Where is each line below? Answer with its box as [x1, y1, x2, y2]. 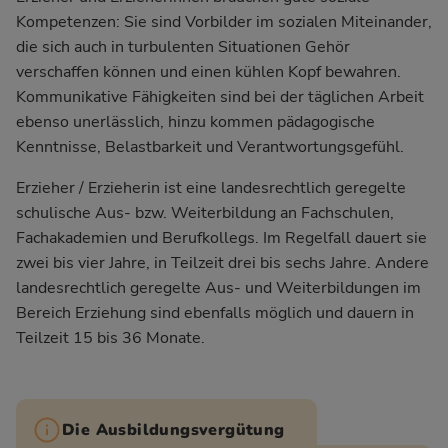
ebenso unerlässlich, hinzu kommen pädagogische [16, 111, 375, 134]
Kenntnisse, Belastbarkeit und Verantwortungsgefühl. [16, 136, 404, 159]
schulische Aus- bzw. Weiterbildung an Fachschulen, [16, 202, 394, 225]
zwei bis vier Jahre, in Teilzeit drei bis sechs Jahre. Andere [16, 252, 429, 275]
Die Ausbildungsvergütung [62, 418, 285, 441]
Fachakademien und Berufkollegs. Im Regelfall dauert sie [16, 227, 427, 250]
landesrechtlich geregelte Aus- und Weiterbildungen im [16, 277, 421, 300]
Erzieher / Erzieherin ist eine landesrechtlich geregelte [16, 177, 406, 200]
